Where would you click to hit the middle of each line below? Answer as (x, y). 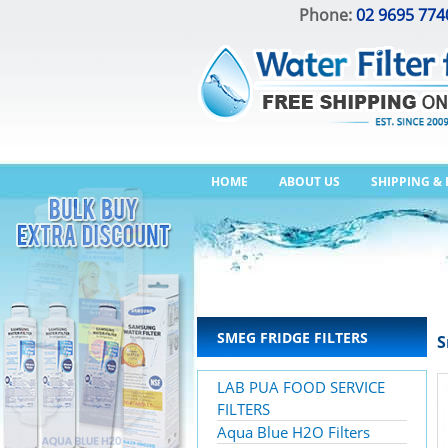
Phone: (327, 15)
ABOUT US (309, 181)
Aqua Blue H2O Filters (293, 432)
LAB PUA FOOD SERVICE (301, 387)
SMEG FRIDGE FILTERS (292, 337)
